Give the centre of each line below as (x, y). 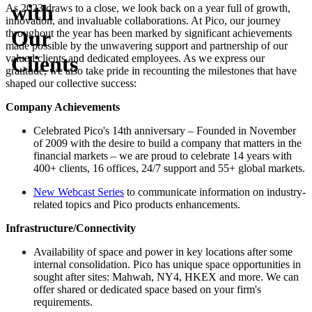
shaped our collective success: (71, 83)
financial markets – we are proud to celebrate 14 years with (163, 156)
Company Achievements (63, 107)
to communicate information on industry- (215, 192)
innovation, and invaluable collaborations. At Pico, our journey (143, 21)
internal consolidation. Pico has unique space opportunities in (167, 264)
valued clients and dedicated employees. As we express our (135, 58)
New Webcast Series (79, 192)
